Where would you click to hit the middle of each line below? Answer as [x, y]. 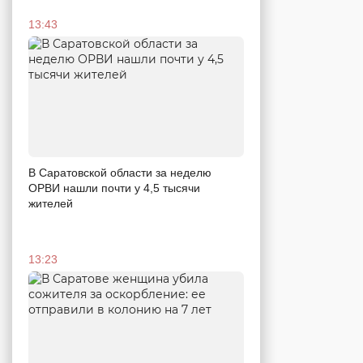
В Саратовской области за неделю [120, 173]
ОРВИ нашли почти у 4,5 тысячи [114, 188]
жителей [51, 204]
